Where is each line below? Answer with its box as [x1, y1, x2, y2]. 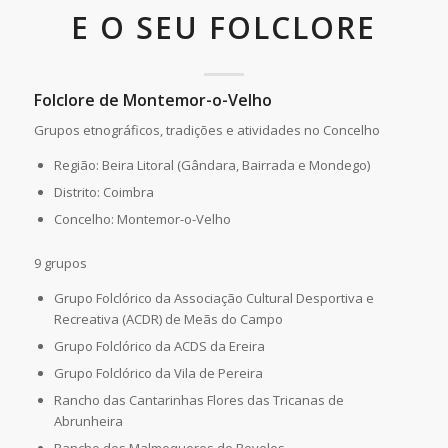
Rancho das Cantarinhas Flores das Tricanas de [53, 390, 344, 409]
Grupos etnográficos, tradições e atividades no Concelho [33, 120, 380, 139]
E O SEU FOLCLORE [71, 6, 377, 48]
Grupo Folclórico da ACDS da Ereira [53, 336, 265, 355]
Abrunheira [53, 411, 123, 430]
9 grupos [33, 253, 87, 272]
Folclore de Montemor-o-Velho [33, 88, 272, 111]
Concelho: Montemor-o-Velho [53, 209, 231, 228]
